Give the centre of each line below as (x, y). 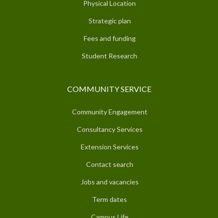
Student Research (109, 55)
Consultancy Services (109, 129)
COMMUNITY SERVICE (109, 89)
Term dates (109, 199)
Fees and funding (109, 38)
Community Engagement (109, 111)
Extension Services (109, 146)
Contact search (109, 164)
